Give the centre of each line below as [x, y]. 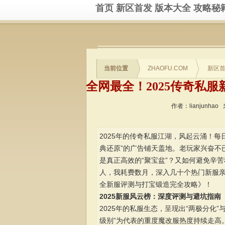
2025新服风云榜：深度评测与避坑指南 [160, 196]
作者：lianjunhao [195, 106]
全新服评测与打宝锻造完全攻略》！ [155, 184]
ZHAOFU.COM [168, 68]
